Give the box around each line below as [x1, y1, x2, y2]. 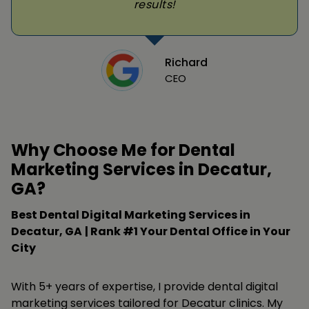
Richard [165, 54, 208, 71]
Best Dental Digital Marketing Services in [11, 207, 250, 223]
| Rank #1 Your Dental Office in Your [85, 223, 290, 240]
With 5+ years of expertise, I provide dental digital [11, 279, 278, 295]
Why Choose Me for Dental [11, 139, 235, 162]
